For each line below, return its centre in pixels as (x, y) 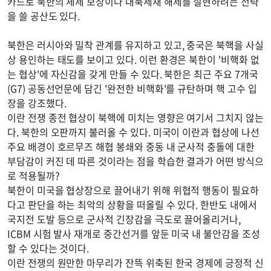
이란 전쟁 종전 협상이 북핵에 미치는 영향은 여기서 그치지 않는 (135, 117)
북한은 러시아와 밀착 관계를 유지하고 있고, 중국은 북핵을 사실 (135, 44)
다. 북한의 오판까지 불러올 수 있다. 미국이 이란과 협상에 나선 (133, 132)
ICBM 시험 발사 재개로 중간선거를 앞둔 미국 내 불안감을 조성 (134, 233)
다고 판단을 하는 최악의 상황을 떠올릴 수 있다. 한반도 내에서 (132, 204)
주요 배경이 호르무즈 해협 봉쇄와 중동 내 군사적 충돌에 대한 (131, 146)
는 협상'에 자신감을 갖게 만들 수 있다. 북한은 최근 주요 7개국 (133, 73)
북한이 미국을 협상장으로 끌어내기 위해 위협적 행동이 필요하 (133, 190)
